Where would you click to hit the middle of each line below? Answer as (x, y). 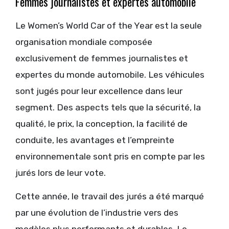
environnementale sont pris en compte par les (110, 157)
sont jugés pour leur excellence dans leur (99, 91)
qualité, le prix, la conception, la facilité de (101, 124)
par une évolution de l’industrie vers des (97, 213)
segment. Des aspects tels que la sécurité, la (108, 108)
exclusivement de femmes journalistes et (102, 59)
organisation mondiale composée (84, 42)
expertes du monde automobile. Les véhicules (110, 75)
